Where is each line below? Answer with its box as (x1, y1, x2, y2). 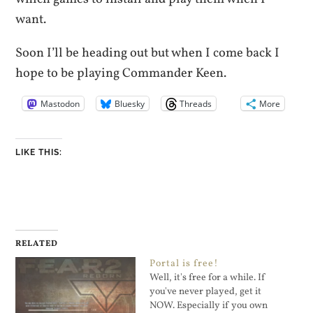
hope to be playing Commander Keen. (15, 64, 227, 82)
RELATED (15, 238, 59, 250)
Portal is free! (150, 257, 219, 271)
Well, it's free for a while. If (150, 271, 265, 285)
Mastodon (41, 97, 80, 110)
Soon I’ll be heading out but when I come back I (15, 43, 280, 62)
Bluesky (115, 97, 145, 110)
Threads (180, 97, 212, 110)
